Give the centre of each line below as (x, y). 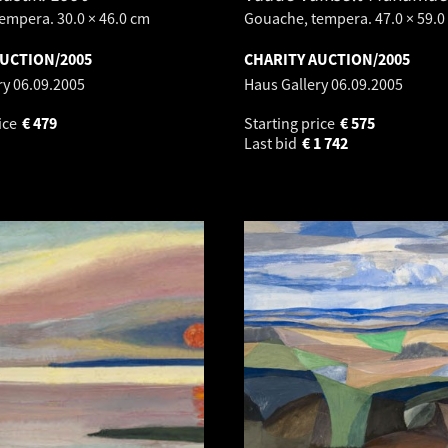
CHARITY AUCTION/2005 (327, 59)
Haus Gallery (287, 84)
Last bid (272, 143)
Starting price (291, 123)
